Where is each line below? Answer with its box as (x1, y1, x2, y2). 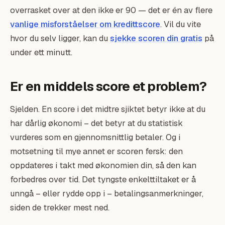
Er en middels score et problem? (10, 78, 207, 95)
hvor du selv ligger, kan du (10, 33, 110, 44)
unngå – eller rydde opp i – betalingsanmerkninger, (10, 188, 203, 199)
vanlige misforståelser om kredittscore (10, 19, 160, 30)
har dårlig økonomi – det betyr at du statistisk (10, 118, 183, 129)
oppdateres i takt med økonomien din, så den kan (10, 160, 196, 171)
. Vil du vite (160, 19, 201, 30)
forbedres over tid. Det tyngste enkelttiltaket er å (10, 174, 196, 185)
